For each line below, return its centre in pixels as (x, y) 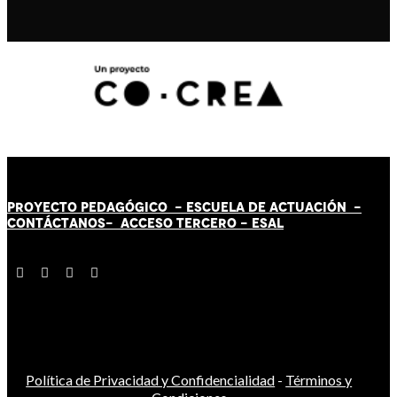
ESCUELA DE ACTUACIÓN (266, 208)
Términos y (319, 380)
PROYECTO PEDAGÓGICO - (97, 208)
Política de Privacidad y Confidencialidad (151, 380)
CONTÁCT (38, 224)
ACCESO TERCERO (180, 224)
